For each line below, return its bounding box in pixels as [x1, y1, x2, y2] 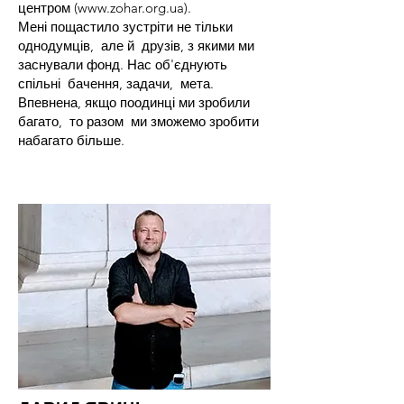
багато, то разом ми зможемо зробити [18, 113, 259, 130]
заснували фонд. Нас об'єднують [18, 56, 227, 73]
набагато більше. [18, 132, 124, 149]
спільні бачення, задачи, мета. [18, 75, 214, 92]
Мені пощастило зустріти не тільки [18, 18, 233, 35]
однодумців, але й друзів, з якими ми [18, 37, 254, 54]
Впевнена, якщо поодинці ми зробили [18, 94, 250, 111]
